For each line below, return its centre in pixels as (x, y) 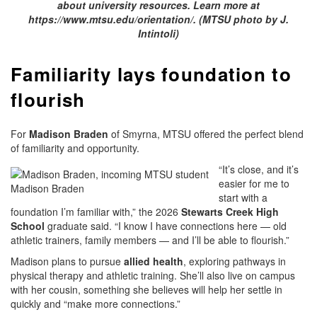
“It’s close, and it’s (259, 169)
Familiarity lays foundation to (151, 74)
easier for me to (254, 184)
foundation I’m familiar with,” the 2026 (96, 212)
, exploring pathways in (235, 261)
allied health (154, 261)
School (28, 226)
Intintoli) (158, 34)
